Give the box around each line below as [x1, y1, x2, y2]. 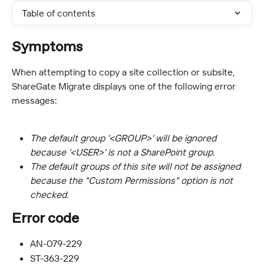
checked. [30, 189, 69, 201]
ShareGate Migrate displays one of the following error [12, 80, 238, 92]
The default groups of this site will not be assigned [30, 160, 243, 173]
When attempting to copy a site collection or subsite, [12, 66, 237, 78]
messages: [12, 94, 57, 106]
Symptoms [12, 38, 82, 57]
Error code [12, 209, 79, 229]
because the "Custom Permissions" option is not [30, 174, 235, 187]
